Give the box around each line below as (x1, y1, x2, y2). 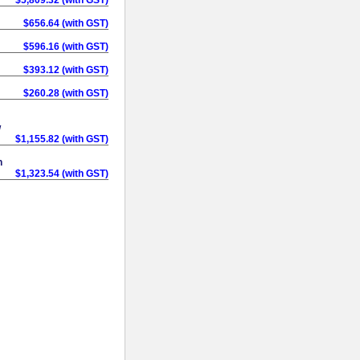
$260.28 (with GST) (23, 87, 108, 99)
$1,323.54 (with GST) (15, 167, 108, 179)
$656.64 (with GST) (23, 17, 108, 29)
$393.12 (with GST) (23, 63, 108, 76)
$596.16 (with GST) (23, 40, 108, 52)
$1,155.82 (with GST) (15, 133, 108, 145)
